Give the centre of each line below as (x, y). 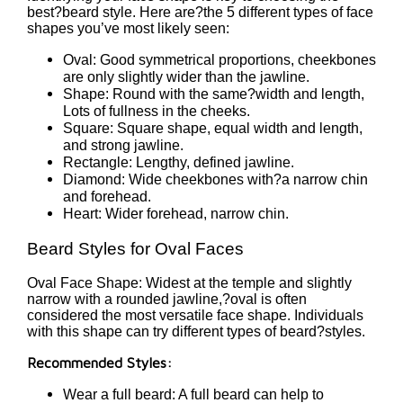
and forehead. (107, 196)
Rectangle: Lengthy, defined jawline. (179, 162)
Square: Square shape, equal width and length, (213, 128)
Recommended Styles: (99, 363)
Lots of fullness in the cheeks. (157, 111)
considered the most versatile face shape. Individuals (195, 316)
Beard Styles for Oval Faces (135, 248)
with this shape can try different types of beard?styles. (196, 332)
